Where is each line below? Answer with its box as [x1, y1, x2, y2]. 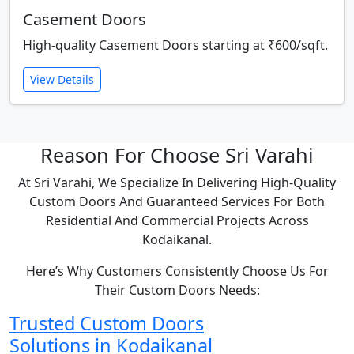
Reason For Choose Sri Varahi [40, 141, 314, 169]
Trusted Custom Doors [9, 311, 204, 337]
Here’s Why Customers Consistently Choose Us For [25, 262, 329, 281]
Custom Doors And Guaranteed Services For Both [29, 193, 325, 211]
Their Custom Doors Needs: [94, 281, 260, 299]
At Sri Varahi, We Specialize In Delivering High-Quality [18, 174, 336, 192]
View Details [30, 72, 94, 88]
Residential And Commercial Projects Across [45, 212, 309, 230]
